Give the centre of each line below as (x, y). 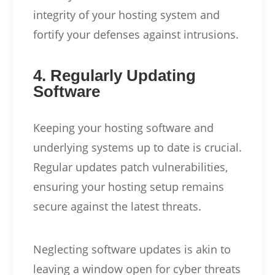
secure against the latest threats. (117, 206)
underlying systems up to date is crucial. (137, 147)
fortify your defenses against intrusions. (136, 34)
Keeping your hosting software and (123, 127)
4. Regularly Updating (114, 75)
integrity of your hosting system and (126, 14)
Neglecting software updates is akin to (132, 249)
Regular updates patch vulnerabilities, (130, 167)
